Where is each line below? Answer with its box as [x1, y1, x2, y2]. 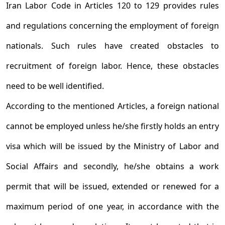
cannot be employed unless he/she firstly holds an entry [6, 121, 219, 132]
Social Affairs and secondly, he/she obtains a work [6, 161, 219, 172]
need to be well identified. [6, 80, 104, 91]
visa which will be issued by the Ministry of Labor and [6, 141, 219, 152]
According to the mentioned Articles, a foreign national [6, 100, 219, 111]
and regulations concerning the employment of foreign [6, 20, 219, 31]
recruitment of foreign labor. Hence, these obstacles [6, 60, 219, 71]
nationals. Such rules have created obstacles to [6, 40, 219, 51]
